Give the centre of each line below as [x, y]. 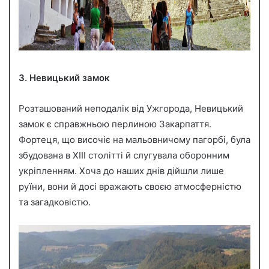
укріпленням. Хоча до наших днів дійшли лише [121, 171]
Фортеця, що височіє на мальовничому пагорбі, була [134, 139]
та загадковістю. [55, 202]
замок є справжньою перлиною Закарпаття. [115, 124]
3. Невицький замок [64, 77]
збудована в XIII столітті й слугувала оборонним [124, 155]
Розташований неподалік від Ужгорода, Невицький [131, 108]
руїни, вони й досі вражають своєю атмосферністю [130, 186]
